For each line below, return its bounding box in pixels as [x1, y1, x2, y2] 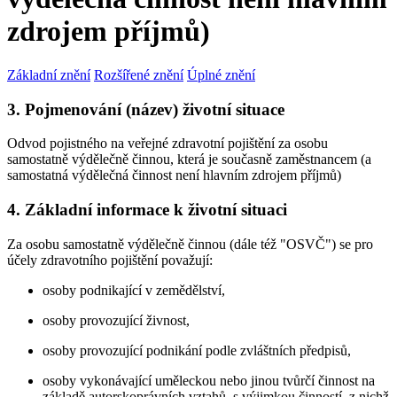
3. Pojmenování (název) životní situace [7, 99, 284, 119]
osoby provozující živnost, [43, 312, 190, 328]
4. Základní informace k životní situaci [7, 200, 287, 220]
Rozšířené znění [94, 66, 183, 82]
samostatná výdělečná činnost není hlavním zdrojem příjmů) [7, 167, 341, 183]
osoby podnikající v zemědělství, [43, 282, 225, 298]
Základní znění [7, 66, 90, 82]
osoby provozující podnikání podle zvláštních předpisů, [43, 342, 351, 358]
